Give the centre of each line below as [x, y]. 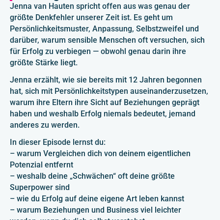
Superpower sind [40, 187]
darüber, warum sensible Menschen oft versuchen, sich [107, 40]
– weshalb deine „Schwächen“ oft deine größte [92, 176]
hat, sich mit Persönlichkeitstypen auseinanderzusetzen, [109, 91]
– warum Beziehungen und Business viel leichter [96, 210]
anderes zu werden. [45, 125]
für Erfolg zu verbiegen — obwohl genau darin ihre [98, 51]
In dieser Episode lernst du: [58, 142]
